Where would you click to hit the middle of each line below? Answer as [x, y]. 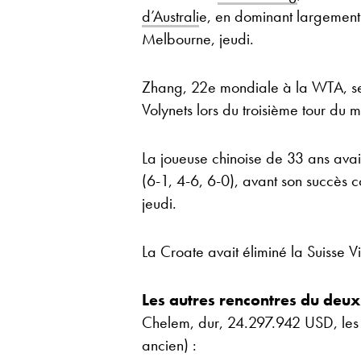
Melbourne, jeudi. [198, 39]
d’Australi [170, 16]
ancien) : [169, 345]
